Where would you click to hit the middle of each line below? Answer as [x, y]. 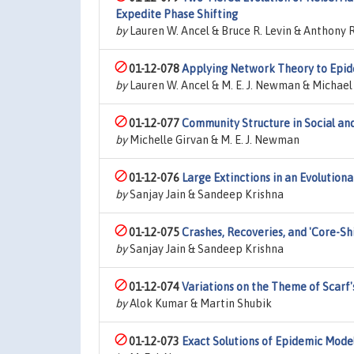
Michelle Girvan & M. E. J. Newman [213, 140]
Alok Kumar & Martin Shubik [200, 303]
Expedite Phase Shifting [177, 14]
